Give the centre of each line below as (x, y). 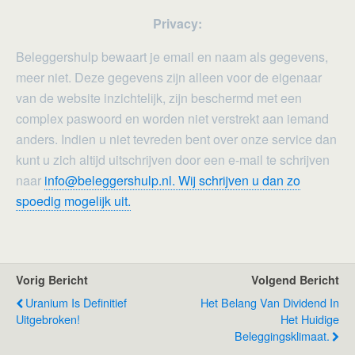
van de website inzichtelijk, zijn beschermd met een (159, 98)
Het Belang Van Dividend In (270, 303)
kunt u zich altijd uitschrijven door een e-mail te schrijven (173, 160)
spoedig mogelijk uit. (73, 201)
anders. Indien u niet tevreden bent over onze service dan (176, 139)
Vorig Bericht (52, 280)
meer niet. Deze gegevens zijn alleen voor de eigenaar (169, 78)
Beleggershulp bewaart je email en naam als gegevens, (172, 57)
